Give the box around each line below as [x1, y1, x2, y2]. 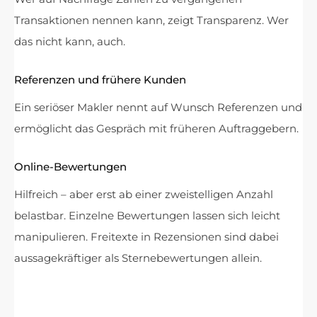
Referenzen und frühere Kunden [14, 72, 186, 86]
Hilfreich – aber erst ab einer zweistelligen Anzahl [14, 187, 273, 201]
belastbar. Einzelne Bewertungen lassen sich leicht [14, 208, 280, 222]
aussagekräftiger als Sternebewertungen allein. [14, 250, 262, 265]
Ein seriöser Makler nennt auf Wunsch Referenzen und [14, 100, 302, 114]
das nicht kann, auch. [14, 34, 125, 48]
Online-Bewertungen [14, 159, 127, 173]
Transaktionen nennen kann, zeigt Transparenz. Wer [14, 13, 289, 27]
